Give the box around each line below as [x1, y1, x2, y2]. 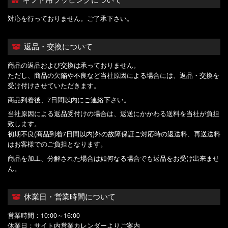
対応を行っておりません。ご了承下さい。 [8, 13, 133, 23]
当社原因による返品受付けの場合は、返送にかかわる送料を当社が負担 [8, 109, 219, 119]
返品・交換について [23, 42, 93, 51]
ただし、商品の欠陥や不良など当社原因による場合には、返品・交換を [8, 70, 219, 80]
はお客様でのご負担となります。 [8, 139, 107, 149]
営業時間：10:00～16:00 [8, 210, 80, 220]
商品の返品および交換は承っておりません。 [8, 60, 140, 70]
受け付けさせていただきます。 [8, 80, 100, 90]
